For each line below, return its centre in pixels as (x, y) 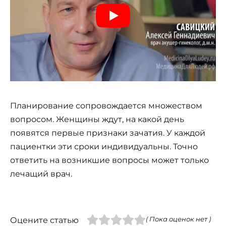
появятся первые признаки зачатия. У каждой (108, 133)
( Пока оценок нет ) (178, 219)
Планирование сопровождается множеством (106, 105)
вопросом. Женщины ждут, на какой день (97, 119)
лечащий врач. (41, 174)
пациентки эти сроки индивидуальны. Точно (104, 146)
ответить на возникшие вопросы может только (109, 160)
